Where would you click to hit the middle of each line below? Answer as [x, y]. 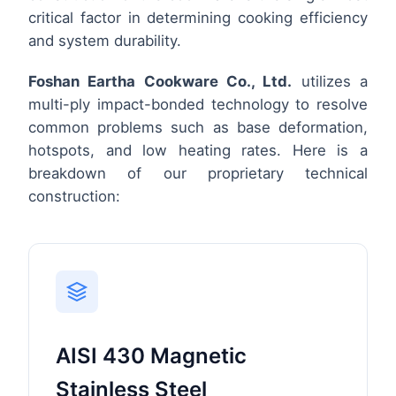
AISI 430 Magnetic [151, 355]
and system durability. [105, 40]
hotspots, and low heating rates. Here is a [198, 150]
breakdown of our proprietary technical [198, 173]
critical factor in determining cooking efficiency [198, 17]
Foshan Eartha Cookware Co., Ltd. [160, 81]
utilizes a [330, 81]
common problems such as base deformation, [198, 127]
